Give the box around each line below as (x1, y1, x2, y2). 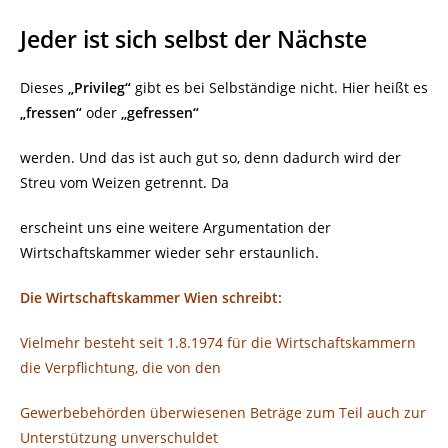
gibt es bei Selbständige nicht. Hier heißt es (131, 78, 428, 98)
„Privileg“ (68, 78, 131, 98)
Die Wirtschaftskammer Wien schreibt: (20, 288, 282, 308)
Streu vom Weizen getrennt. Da (20, 173, 229, 193)
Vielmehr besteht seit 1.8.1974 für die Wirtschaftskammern (20, 333, 416, 353)
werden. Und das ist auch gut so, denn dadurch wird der (20, 148, 401, 168)
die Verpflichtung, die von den (20, 358, 221, 378)
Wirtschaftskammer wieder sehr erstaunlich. (20, 243, 319, 263)
